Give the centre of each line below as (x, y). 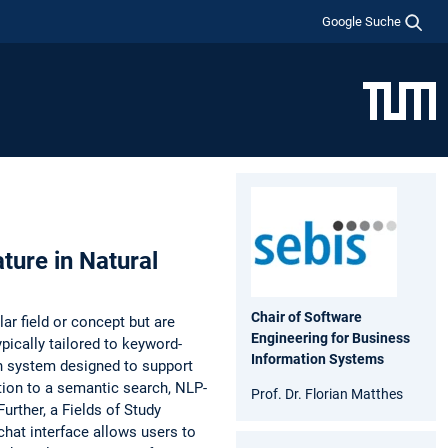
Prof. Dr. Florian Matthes (327, 393)
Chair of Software (306, 316)
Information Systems (317, 358)
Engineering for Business (330, 337)
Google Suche (362, 21)
